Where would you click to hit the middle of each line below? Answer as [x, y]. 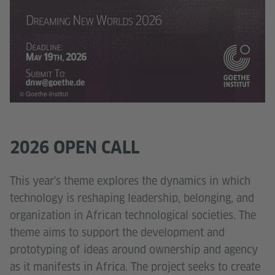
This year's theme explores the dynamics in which [130, 181]
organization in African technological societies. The [133, 215]
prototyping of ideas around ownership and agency [134, 250]
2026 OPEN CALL [75, 147]
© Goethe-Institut [44, 94]
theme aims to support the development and [117, 233]
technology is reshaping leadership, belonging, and [132, 198]
